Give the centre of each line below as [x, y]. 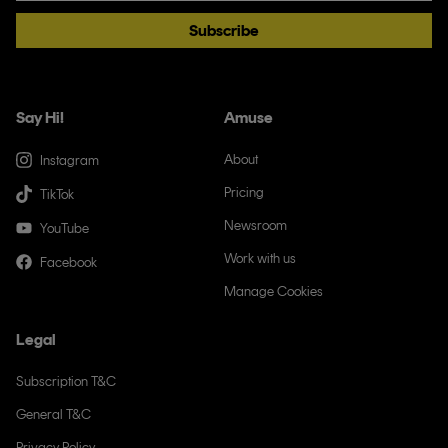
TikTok [57, 194]
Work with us [259, 258]
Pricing [243, 192]
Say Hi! [40, 117]
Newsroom [255, 225]
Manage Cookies [273, 291]
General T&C [53, 414]
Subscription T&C [66, 381]
